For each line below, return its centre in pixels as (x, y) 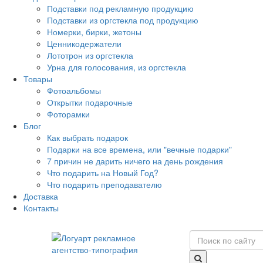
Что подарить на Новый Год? (103, 173)
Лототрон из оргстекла (90, 55)
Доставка (41, 196)
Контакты (41, 208)
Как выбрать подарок (87, 137)
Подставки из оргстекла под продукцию (123, 20)
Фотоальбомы (74, 90)
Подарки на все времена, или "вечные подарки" (139, 149)
